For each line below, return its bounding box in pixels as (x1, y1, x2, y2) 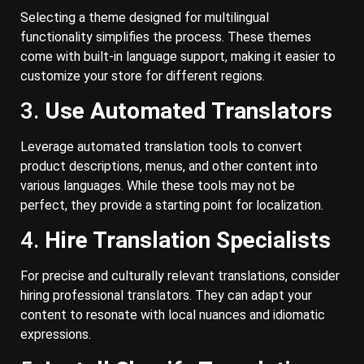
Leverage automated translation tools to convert (20, 138, 302, 154)
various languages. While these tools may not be (20, 177, 295, 193)
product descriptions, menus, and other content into (20, 158, 318, 174)
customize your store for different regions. (20, 67, 265, 84)
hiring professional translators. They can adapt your (20, 288, 312, 304)
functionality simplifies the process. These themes (20, 28, 311, 45)
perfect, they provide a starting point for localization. (20, 197, 323, 213)
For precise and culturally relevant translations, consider (20, 268, 340, 284)
